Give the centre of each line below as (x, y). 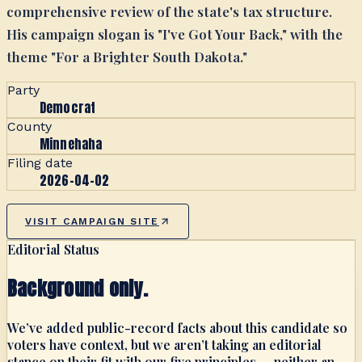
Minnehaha (71, 143)
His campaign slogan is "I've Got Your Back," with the (175, 34)
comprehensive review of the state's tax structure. (169, 11)
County (29, 126)
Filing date (40, 162)
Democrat (68, 107)
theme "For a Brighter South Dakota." (127, 56)
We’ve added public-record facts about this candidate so (177, 327)
